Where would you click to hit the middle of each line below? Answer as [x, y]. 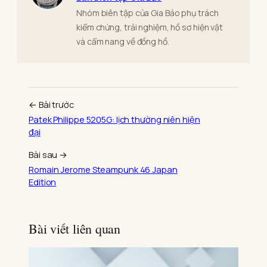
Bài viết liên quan [75, 228]
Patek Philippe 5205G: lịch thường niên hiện [114, 119]
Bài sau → [48, 155]
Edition [43, 182]
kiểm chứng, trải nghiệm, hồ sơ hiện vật [150, 27]
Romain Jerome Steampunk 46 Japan [103, 170]
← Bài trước [51, 105]
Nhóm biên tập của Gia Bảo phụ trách [148, 13]
